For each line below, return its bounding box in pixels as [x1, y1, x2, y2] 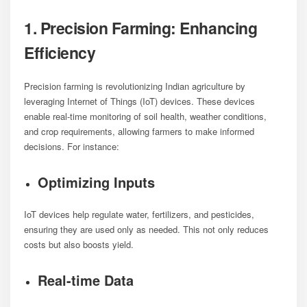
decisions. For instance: [24, 139, 119, 153]
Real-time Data [38, 269, 134, 290]
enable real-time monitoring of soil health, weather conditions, [24, 109, 267, 123]
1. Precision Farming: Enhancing [24, 16, 258, 39]
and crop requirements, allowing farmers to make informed [24, 124, 254, 138]
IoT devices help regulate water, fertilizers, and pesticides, [24, 207, 254, 221]
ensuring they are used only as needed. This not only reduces [24, 222, 269, 236]
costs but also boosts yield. [24, 237, 134, 251]
